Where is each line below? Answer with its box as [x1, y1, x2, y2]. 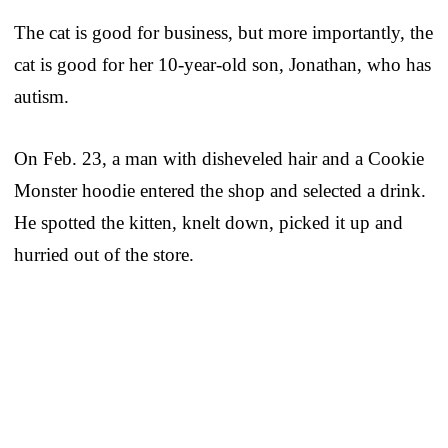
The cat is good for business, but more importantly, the [14, 21, 433, 43]
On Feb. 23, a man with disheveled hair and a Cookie [14, 147, 424, 169]
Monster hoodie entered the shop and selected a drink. [14, 179, 426, 201]
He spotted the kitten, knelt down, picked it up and [14, 211, 403, 233]
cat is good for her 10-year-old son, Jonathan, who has [14, 53, 431, 75]
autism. [14, 85, 69, 107]
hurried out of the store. [14, 243, 194, 265]
